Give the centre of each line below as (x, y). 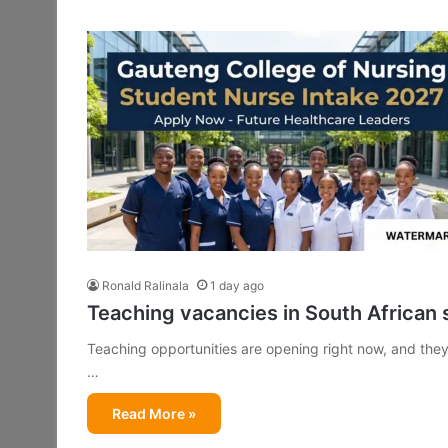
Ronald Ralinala (145, 285)
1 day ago (237, 285)
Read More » (154, 413)
